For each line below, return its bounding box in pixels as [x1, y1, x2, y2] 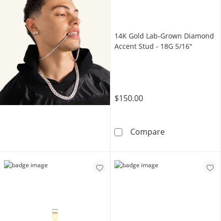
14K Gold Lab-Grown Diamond [114, 31, 214, 40]
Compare [130, 126, 165, 137]
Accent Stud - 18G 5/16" [114, 41, 192, 51]
